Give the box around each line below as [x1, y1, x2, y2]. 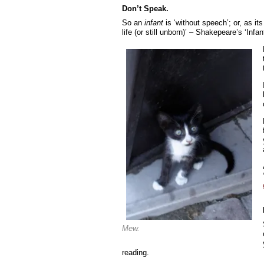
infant [144, 18, 163, 27]
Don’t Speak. [122, 4, 169, 13]
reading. [122, 248, 149, 257]
